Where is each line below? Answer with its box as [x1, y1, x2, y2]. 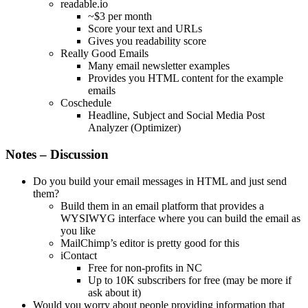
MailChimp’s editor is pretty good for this [60, 236, 239, 249]
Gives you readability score [88, 35, 206, 47]
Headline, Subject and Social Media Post [88, 109, 265, 122]
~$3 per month [88, 10, 152, 23]
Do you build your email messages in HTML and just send [33, 175, 287, 187]
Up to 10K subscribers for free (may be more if [88, 274, 291, 286]
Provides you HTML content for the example [88, 72, 283, 85]
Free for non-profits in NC [88, 261, 202, 274]
